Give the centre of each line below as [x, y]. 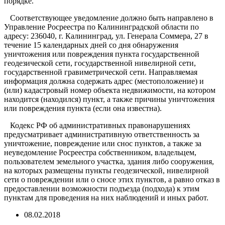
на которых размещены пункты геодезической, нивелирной [106, 170]
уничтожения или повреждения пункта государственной [102, 54]
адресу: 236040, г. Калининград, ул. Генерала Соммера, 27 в [106, 36]
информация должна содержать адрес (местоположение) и [104, 81]
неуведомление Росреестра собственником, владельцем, [100, 152]
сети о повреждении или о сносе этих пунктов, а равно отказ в [112, 179]
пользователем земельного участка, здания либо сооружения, [109, 161]
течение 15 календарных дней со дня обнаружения [91, 45]
